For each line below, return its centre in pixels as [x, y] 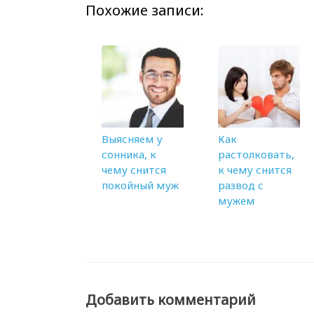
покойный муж [140, 185]
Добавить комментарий [171, 299]
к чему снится [255, 170]
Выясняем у [132, 139]
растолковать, [256, 154]
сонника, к [129, 154]
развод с [241, 185]
